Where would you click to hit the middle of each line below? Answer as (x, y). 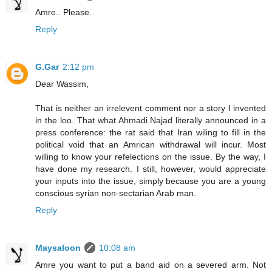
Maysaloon (58, 248)
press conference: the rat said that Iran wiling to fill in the (151, 133)
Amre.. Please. (63, 12)
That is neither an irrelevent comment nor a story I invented (151, 108)
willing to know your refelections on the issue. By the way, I (151, 157)
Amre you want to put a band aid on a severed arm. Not (151, 265)
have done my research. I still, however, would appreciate (151, 169)
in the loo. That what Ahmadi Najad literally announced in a (151, 121)
